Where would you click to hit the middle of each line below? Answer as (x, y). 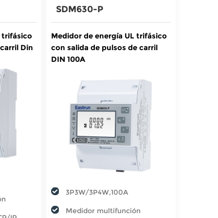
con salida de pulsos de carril (104, 48)
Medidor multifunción (103, 210)
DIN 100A (68, 59)
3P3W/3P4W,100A (97, 192)
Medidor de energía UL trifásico (109, 36)
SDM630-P (79, 9)
